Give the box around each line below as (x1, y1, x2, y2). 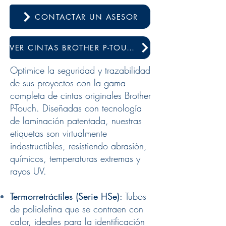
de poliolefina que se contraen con (10, 203, 143, 215)
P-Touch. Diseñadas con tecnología (10, 102, 142, 114)
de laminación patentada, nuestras (10, 115, 142, 127)
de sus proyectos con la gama (10, 77, 126, 89)
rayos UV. (10, 165, 49, 177)
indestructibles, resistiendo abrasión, (10, 140, 147, 152)
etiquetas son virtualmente (10, 127, 107, 139)
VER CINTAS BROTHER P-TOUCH (127, 43, 134, 52)
